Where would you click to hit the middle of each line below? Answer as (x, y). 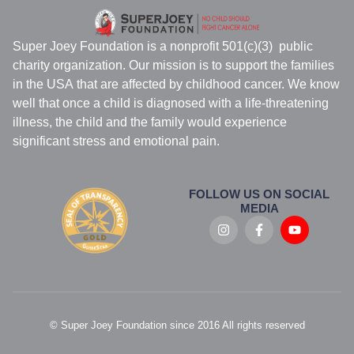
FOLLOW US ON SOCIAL (259, 194)
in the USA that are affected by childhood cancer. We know (176, 84)
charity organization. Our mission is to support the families (173, 65)
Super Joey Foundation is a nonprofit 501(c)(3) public (163, 46)
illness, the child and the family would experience (150, 122)
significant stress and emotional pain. (116, 141)
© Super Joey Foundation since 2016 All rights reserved (177, 326)
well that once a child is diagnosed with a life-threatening (171, 103)
